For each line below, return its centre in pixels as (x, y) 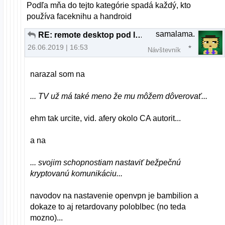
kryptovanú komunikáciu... (77, 173)
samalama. (175, 34)
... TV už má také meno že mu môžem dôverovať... (119, 96)
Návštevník (164, 50)
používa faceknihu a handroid (79, 16)
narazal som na (58, 74)
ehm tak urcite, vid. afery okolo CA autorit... (106, 118)
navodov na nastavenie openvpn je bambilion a (115, 195)
